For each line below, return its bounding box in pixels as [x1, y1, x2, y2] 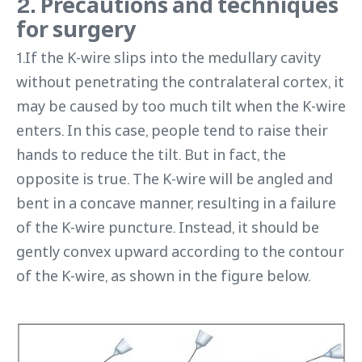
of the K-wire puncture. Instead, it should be [16, 217, 319, 237]
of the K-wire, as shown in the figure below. [16, 265, 310, 285]
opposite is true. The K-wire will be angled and [16, 168, 333, 188]
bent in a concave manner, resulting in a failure [16, 192, 336, 213]
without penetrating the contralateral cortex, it [16, 71, 344, 91]
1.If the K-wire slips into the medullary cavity [16, 47, 321, 67]
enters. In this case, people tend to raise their [16, 120, 328, 140]
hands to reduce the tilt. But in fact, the [16, 144, 286, 164]
